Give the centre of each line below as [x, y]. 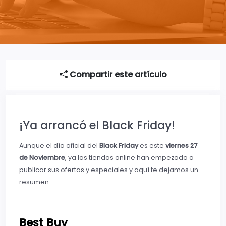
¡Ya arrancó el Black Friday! [97, 125]
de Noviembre [42, 158]
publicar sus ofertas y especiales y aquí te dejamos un [109, 170]
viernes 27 [182, 146]
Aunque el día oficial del [59, 146]
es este [152, 146]
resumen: [35, 182]
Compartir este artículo [117, 75]
